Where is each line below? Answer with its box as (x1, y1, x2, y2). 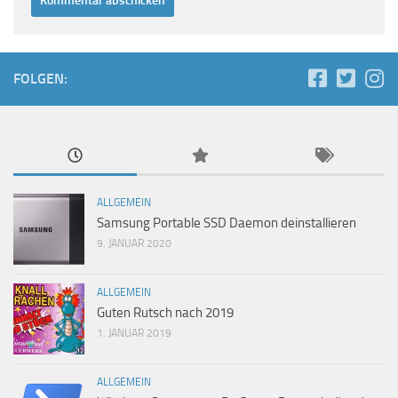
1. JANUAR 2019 (97, 326, 171, 339)
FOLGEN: (13, 69, 68, 87)
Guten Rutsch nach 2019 (97, 304, 234, 321)
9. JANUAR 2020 (97, 236, 171, 250)
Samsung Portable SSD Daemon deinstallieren (97, 214, 356, 231)
